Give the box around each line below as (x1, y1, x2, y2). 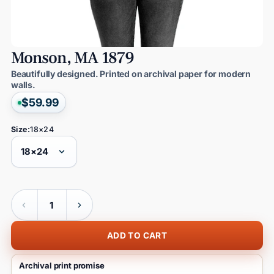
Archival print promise (19, 261, 105, 271)
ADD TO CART (107, 231, 167, 241)
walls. (10, 80, 35, 91)
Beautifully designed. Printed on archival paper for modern (10, 68, 251, 80)
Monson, (10, 47, 72, 69)
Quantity (10, 190, 45, 201)
